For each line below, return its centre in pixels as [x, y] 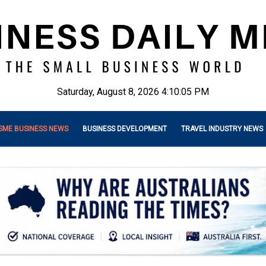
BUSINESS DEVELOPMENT [125, 129]
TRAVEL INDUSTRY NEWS [222, 129]
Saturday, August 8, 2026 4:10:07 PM [133, 92]
